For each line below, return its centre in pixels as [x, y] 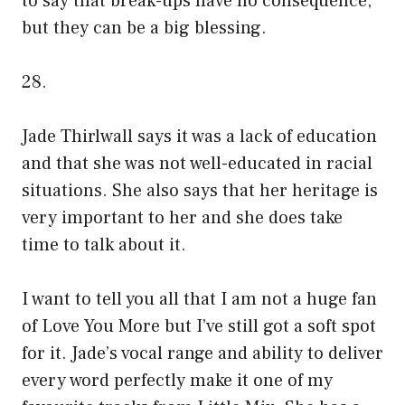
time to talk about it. [104, 245]
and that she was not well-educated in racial [197, 164]
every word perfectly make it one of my [177, 381]
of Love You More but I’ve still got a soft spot [199, 327]
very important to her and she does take [182, 218]
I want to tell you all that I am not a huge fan [199, 300]
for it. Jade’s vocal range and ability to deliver [202, 354]
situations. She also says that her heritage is [200, 191]
